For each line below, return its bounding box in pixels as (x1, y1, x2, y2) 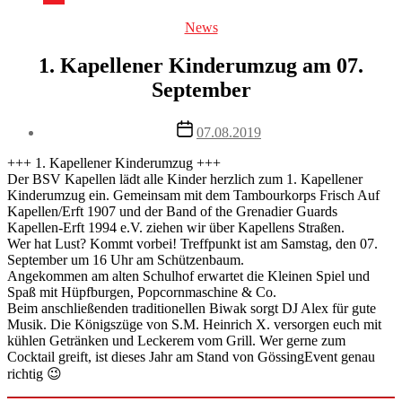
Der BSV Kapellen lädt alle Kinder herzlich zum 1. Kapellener (7, 171, 363, 188)
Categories (200, 19, 260, 35)
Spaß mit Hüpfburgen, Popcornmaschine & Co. (7, 284, 276, 301)
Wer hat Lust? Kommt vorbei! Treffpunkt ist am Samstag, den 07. (7, 236, 378, 252)
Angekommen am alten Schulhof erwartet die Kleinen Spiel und (7, 268, 370, 284)
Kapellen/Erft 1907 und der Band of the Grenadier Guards (7, 204, 337, 220)
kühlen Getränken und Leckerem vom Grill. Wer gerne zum (7, 333, 345, 349)
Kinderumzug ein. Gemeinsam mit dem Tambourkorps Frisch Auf (7, 188, 380, 204)
